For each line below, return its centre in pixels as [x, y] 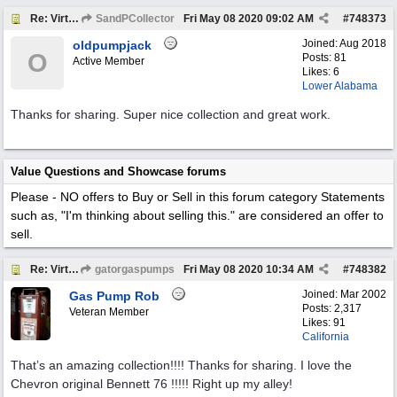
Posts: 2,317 [332, 308]
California [326, 337]
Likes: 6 [321, 72]
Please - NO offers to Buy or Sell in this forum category [164, 197]
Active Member [109, 61]
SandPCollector [134, 19]
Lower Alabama [340, 86]
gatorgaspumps [133, 269]
